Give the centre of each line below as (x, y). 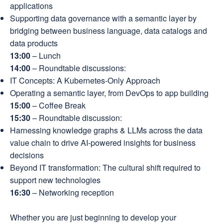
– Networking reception (73, 192)
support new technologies (55, 180)
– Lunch (46, 56)
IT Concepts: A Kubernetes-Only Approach (85, 80)
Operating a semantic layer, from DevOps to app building (109, 93)
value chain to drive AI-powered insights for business (103, 143)
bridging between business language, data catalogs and (109, 31)
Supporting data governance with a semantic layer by (103, 18)
